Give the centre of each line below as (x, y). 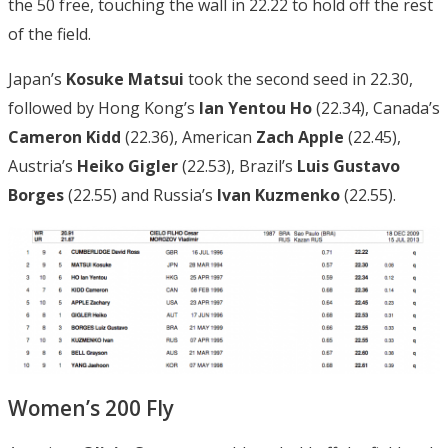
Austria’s (42, 166)
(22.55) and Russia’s (140, 195)
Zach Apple (298, 137)
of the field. (49, 34)
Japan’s (37, 79)
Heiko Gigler (127, 166)
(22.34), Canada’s (376, 108)
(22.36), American (186, 137)
